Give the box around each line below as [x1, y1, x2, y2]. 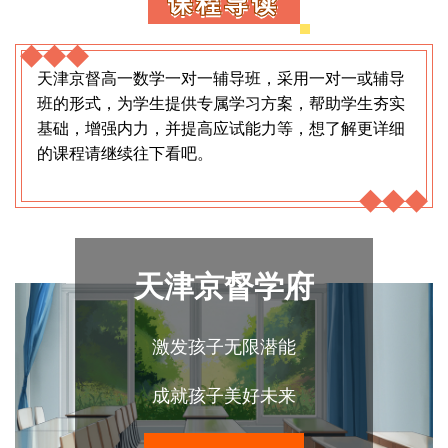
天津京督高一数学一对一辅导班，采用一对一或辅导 [37, 69, 405, 87]
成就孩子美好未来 [152, 385, 296, 406]
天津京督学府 [134, 269, 314, 303]
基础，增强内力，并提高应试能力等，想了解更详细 [37, 119, 405, 137]
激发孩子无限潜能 [152, 336, 296, 357]
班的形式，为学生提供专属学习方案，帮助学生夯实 [37, 94, 405, 112]
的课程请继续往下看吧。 [37, 144, 213, 162]
